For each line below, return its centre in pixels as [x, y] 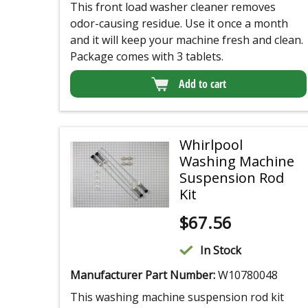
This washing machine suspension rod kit [177, 297]
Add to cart [202, 84]
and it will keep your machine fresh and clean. [187, 40]
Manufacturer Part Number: [144, 275]
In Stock [220, 251]
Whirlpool [211, 145]
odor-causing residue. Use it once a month [179, 24]
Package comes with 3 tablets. [147, 57]
